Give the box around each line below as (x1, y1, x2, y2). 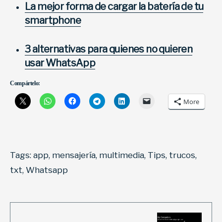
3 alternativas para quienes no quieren (25, 43, 193, 55)
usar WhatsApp (25, 56, 96, 69)
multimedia (99, 150, 144, 160)
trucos (169, 150, 195, 160)
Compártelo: (10, 79, 41, 87)
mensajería (52, 150, 96, 160)
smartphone (25, 14, 81, 26)
